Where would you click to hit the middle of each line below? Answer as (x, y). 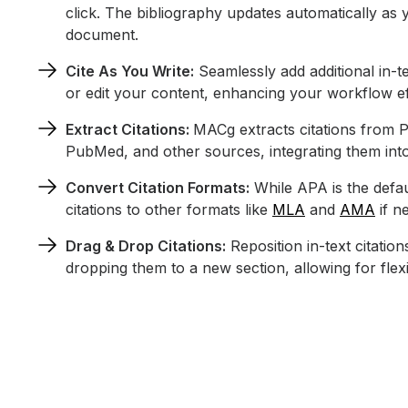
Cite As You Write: (130, 71)
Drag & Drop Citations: (146, 246)
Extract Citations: (129, 130)
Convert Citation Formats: (158, 188)
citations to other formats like (169, 210)
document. (102, 35)
